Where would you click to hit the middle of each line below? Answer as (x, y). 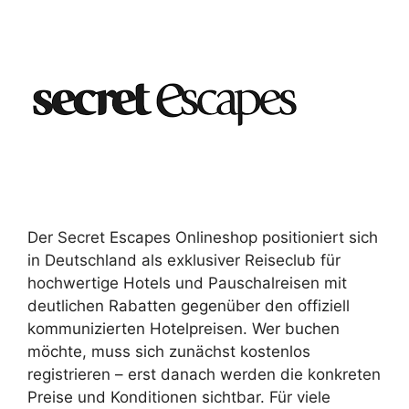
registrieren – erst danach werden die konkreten (204, 374)
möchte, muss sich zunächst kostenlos (169, 351)
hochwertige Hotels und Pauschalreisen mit (187, 283)
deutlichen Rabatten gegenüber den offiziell (189, 306)
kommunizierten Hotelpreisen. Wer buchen (184, 329)
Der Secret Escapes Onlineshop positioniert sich (203, 237)
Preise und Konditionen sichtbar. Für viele (179, 397)
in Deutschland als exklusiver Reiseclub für (184, 260)
